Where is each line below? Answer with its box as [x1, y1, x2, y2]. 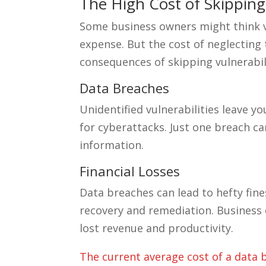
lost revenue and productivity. [80, 220, 234, 235]
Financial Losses [80, 161, 180, 180]
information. [80, 137, 144, 152]
